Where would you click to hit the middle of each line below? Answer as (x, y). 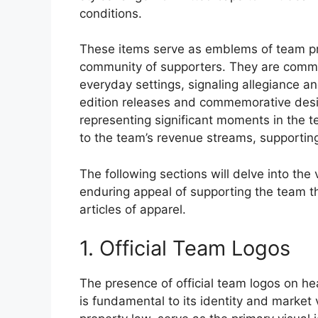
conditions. (111, 13)
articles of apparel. (133, 209)
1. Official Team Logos (185, 248)
